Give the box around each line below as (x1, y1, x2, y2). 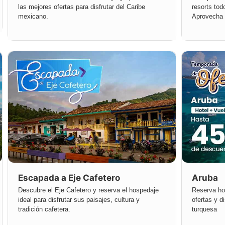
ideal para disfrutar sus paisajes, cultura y (18, 196, 140, 204)
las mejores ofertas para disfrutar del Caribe (18, 3, 145, 11)
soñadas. (192, 22, 218, 30)
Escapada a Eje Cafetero (18, 173, 120, 183)
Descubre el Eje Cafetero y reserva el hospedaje (18, 186, 159, 194)
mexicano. (18, 13, 48, 21)
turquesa (192, 205, 217, 213)
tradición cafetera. (18, 205, 70, 213)
